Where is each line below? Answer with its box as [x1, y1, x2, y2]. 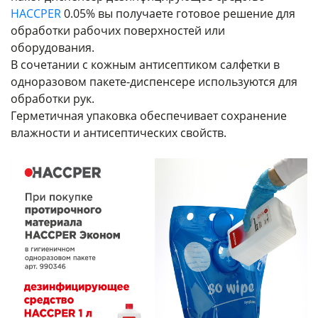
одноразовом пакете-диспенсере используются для [11, 74, 297, 90]
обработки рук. [11, 91, 94, 107]
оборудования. [11, 40, 94, 56]
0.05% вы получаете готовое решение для [61, 6, 295, 22]
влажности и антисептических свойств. [11, 125, 226, 141]
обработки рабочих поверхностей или [11, 23, 225, 39]
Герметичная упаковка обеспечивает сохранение [11, 108, 287, 124]
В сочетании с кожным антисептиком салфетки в [11, 57, 280, 73]
